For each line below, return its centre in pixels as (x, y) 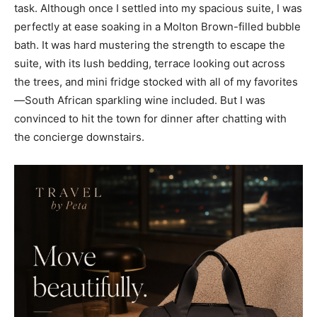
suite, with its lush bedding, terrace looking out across (150, 64)
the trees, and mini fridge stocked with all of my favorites (156, 82)
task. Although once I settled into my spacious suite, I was (158, 8)
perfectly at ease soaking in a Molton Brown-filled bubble (157, 27)
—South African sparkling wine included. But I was (140, 100)
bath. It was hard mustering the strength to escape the (150, 45)
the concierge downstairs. (79, 137)
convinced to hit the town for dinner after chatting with (150, 119)
